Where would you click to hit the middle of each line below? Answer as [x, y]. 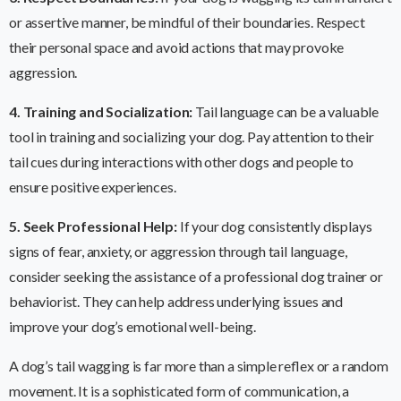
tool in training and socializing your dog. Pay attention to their [192, 137]
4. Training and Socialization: [101, 112]
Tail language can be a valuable [286, 112]
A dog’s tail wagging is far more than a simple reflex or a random [199, 366]
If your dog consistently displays [274, 226]
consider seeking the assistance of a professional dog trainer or [196, 277]
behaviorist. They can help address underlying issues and [176, 302]
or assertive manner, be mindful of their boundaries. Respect [187, 22]
